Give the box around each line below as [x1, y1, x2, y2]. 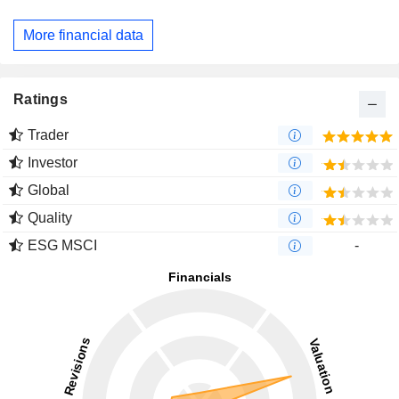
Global [28, 183, 69, 199]
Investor [28, 155, 77, 171]
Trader [28, 127, 69, 143]
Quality [28, 210, 72, 226]
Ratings [13, 92, 68, 108]
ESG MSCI [28, 238, 97, 254]
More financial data [23, 27, 143, 43]
